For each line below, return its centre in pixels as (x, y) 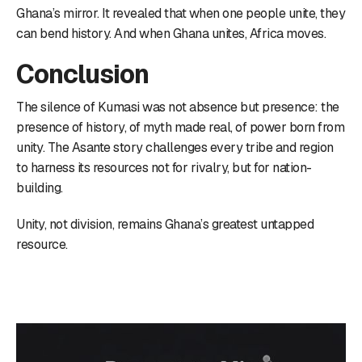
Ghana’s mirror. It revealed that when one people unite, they (181, 13)
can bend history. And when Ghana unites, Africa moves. (171, 33)
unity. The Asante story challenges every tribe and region (175, 147)
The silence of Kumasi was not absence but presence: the (178, 107)
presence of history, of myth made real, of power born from (180, 127)
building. (40, 187)
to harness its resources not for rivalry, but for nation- (164, 167)
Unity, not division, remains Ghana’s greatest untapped (165, 224)
